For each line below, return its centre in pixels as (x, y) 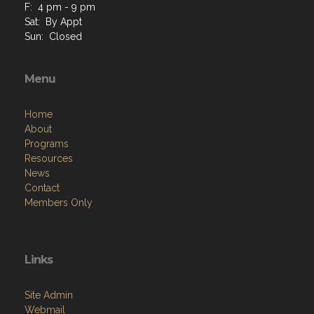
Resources (49, 158)
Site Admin (49, 295)
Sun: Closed (53, 36)
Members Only (59, 202)
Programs (47, 143)
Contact (42, 187)
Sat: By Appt (53, 21)
